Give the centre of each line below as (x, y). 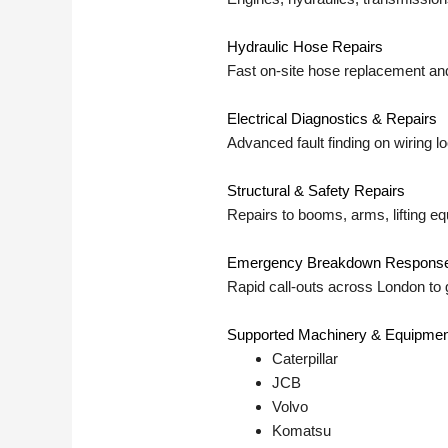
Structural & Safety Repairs (316, 191)
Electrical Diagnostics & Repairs (332, 119)
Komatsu (302, 431)
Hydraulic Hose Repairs (305, 47)
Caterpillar (305, 359)
